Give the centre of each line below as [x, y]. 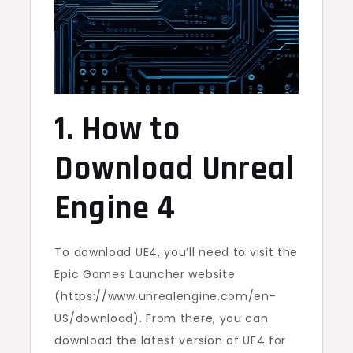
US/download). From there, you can [162, 318]
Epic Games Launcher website [145, 274]
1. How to [117, 130]
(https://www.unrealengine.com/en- [165, 296]
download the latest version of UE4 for [171, 340]
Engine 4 [115, 208]
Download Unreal [175, 169]
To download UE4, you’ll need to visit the [176, 252]
